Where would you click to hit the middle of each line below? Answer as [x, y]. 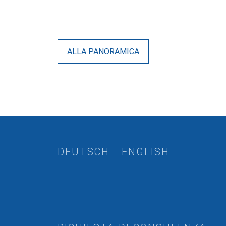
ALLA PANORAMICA [103, 52]
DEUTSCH [83, 152]
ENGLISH [146, 152]
